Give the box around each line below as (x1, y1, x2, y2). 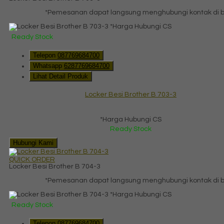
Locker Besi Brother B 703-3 (85, 90, 176, 98)
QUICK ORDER (9, 155, 55, 163)
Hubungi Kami (13, 138, 53, 146)
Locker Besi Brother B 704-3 (9, 162, 100, 170)
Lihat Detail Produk (33, 72, 88, 80)
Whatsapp (33, 61, 64, 69)
